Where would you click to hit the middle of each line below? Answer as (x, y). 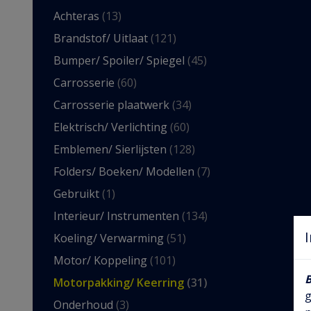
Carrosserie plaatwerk (113, 105)
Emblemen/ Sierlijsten (111, 149)
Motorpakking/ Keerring (120, 283)
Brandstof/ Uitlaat (102, 38)
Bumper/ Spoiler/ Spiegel (120, 60)
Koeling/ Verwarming (110, 238)
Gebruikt (78, 194)
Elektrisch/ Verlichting (112, 127)
